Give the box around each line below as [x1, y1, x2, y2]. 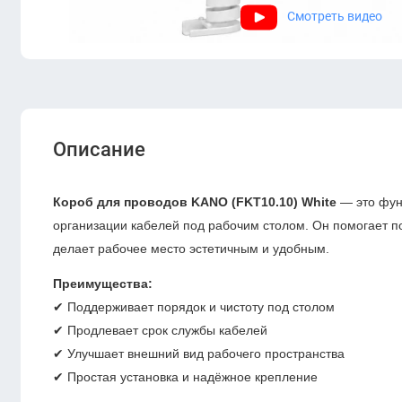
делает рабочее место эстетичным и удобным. [53, 240, 330, 256]
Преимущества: [53, 276, 153, 292]
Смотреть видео [286, 9, 382, 24]
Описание [53, 137, 146, 161]
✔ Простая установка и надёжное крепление [53, 370, 319, 385]
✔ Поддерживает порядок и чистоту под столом [53, 300, 336, 315]
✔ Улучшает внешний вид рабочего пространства [53, 346, 345, 362]
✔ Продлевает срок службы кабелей [53, 323, 268, 338]
